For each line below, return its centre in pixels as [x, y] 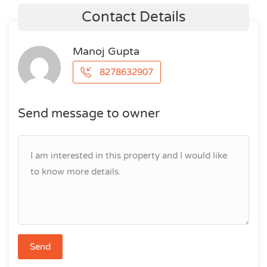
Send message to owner [89, 114]
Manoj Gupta [106, 51]
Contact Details [133, 17]
